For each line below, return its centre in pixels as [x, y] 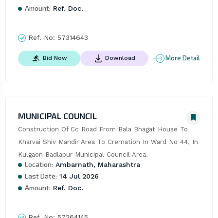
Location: [39, 164]
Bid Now [55, 58]
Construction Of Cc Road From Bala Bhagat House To [103, 129]
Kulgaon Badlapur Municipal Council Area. [83, 154]
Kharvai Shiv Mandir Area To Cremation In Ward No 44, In [108, 142]
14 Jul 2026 [78, 176]
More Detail [183, 58]
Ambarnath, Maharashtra [96, 164]
